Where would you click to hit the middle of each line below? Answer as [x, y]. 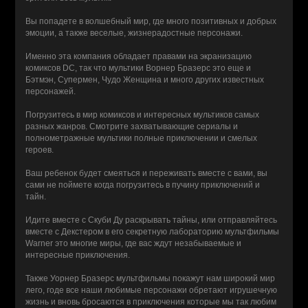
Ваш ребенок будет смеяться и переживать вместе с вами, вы [147, 173]
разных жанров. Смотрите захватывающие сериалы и [132, 126]
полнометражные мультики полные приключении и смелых [142, 138]
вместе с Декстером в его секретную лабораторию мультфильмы [153, 232]
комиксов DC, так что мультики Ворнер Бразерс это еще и [139, 68]
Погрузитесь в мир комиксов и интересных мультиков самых [143, 115]
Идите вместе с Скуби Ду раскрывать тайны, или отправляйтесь [152, 220]
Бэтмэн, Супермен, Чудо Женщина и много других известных [145, 80]
